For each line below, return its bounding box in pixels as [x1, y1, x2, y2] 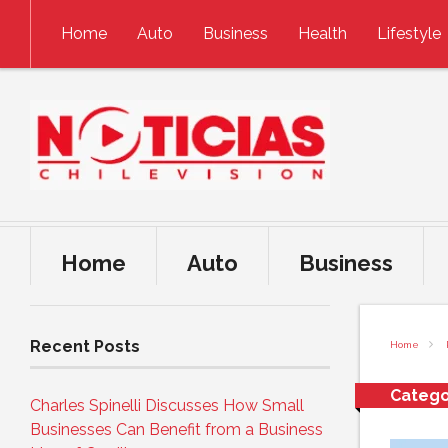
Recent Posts [30, 337, 140, 356]
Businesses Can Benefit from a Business [30, 420, 323, 439]
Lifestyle [377, 24, 441, 43]
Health [298, 24, 347, 43]
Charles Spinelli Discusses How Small [30, 396, 304, 415]
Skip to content [4, 2, 117, 21]
